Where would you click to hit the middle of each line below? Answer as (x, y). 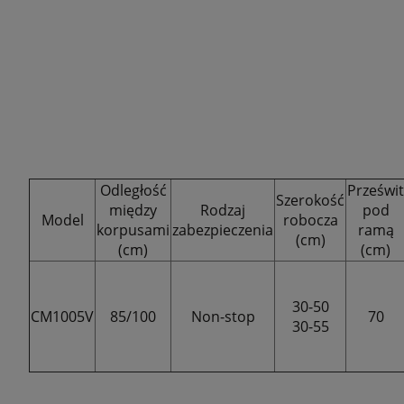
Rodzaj (223, 210)
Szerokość (310, 200)
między (133, 210)
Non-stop (223, 317)
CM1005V (62, 317)
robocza (310, 220)
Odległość (133, 190)
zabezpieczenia (223, 230)
